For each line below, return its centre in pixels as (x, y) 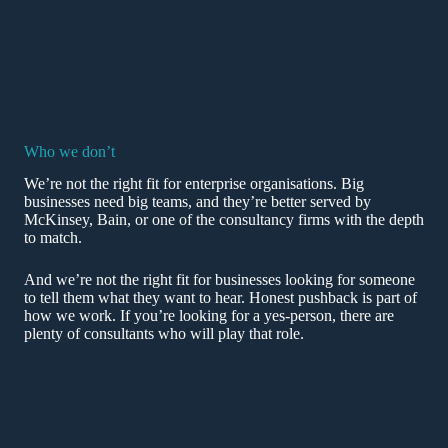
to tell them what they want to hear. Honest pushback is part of (220, 298)
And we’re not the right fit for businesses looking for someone (219, 280)
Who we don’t (69, 151)
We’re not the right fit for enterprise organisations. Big (194, 184)
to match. (53, 238)
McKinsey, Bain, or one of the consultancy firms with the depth (224, 220)
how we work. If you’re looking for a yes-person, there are (209, 316)
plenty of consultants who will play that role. (164, 334)
